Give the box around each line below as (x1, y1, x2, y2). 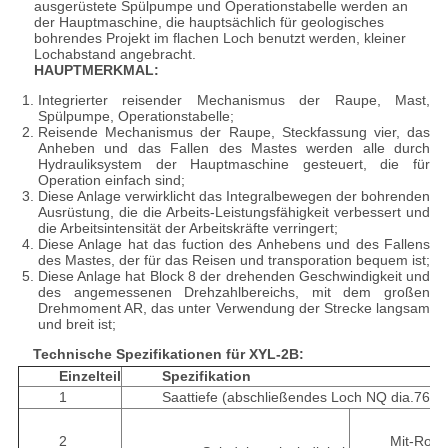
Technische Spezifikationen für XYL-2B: (32, 346, 304, 363)
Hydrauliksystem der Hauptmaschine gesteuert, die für (37, 156, 431, 173)
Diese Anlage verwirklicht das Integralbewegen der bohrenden (37, 188, 431, 205)
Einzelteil (58, 368, 121, 385)
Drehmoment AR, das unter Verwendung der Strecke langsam (37, 300, 431, 317)
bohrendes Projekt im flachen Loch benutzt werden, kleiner (33, 30, 406, 47)
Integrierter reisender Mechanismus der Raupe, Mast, (37, 92, 431, 109)
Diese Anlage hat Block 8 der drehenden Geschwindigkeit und (37, 268, 431, 285)
